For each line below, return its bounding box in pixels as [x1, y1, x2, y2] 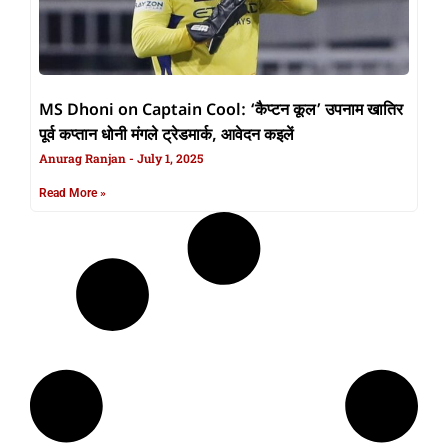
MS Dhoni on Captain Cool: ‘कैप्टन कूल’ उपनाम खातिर [39, 100, 403, 123]
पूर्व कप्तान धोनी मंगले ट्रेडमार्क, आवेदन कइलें [39, 125, 294, 148]
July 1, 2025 [134, 150, 203, 167]
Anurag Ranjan [39, 150, 129, 167]
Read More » [39, 186, 106, 201]
